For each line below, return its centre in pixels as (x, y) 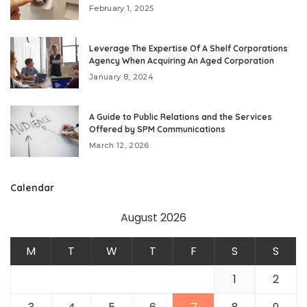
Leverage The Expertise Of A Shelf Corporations (188, 49)
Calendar (32, 188)
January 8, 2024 (122, 77)
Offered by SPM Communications (157, 130)
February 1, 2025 (122, 9)
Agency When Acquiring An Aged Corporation (182, 61)
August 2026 (153, 218)
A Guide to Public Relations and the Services (181, 117)
